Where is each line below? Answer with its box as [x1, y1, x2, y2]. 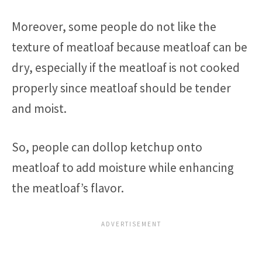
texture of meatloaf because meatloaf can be [12, 39, 247, 55]
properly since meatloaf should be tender [12, 80, 231, 96]
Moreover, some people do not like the [12, 18, 216, 35]
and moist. [12, 100, 67, 116]
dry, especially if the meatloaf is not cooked [12, 59, 240, 75]
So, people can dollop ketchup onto [12, 139, 202, 156]
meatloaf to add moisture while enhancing [12, 160, 234, 176]
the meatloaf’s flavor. [12, 180, 124, 196]
